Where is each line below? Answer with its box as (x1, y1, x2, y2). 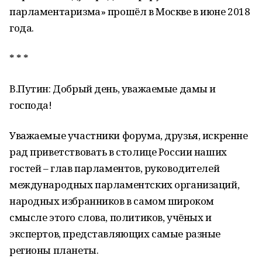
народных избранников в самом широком (9, 194, 214, 208)
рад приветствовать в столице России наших (9, 145, 227, 158)
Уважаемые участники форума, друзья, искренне (9, 129, 248, 142)
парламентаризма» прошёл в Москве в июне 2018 (9, 5, 250, 18)
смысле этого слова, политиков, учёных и (9, 211, 212, 224)
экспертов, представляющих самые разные (9, 227, 221, 240)
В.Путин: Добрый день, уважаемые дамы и (9, 82, 216, 95)
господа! (9, 98, 52, 112)
